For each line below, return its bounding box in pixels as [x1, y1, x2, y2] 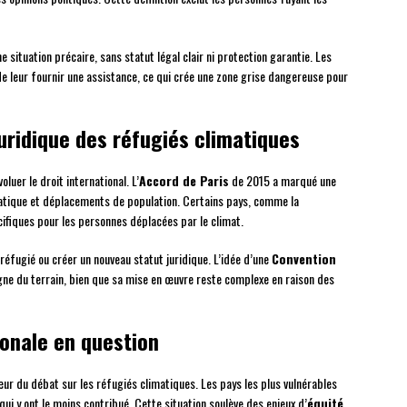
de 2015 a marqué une [229, 171, 336, 191]
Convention [272, 249, 336, 269]
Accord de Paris [139, 171, 229, 191]
